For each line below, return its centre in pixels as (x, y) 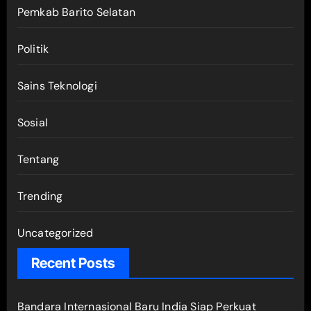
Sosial (32, 122)
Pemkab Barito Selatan (76, 12)
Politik (33, 49)
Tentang (38, 159)
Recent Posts (73, 263)
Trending (40, 196)
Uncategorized (55, 233)
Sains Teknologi (57, 85)
